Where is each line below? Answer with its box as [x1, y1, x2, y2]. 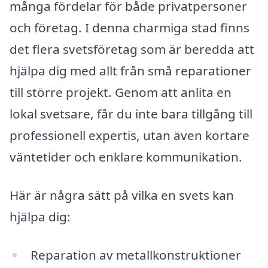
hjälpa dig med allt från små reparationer [10, 62, 251, 80]
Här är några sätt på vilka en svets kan [10, 187, 234, 204]
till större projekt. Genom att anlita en [10, 84, 232, 101]
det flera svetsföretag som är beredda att [10, 41, 254, 58]
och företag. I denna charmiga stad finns [10, 19, 249, 36]
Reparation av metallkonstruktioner [30, 246, 241, 263]
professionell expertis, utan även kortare [10, 127, 249, 144]
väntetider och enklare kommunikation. [10, 148, 242, 166]
